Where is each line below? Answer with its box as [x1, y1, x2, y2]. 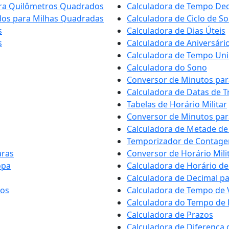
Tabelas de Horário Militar [127, 99, 227, 110]
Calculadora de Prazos [127, 209, 213, 220]
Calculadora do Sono [127, 62, 207, 73]
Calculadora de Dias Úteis [127, 25, 225, 36]
